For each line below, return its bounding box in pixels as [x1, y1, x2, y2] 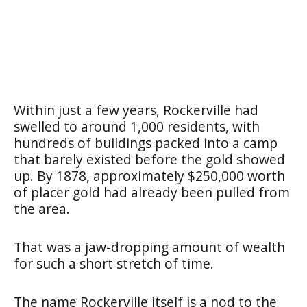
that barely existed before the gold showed [14, 149, 285, 169]
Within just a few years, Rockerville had [14, 100, 258, 119]
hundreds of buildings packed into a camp [14, 133, 278, 152]
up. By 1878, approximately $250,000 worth [14, 166, 285, 185]
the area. [14, 199, 70, 218]
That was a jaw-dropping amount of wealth [14, 237, 285, 256]
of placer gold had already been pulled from [14, 182, 290, 201]
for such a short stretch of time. [14, 254, 214, 273]
